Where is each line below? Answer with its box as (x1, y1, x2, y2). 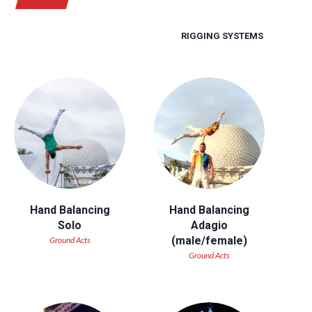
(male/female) (171, 234, 247, 247)
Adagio (190, 219, 228, 232)
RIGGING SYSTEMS (180, 31, 263, 41)
